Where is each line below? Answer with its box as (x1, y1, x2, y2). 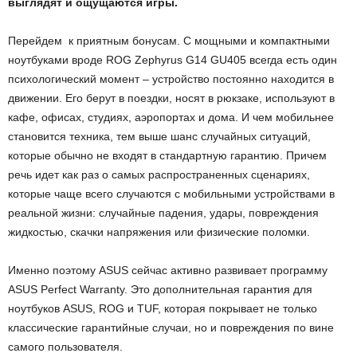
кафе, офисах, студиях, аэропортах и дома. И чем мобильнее (8, 111, 334, 124)
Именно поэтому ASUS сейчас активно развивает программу (8, 264, 328, 277)
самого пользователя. (8, 340, 123, 354)
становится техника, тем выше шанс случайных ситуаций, (8, 130, 311, 143)
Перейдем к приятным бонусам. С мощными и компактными (8, 34, 330, 48)
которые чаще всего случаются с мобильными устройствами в (8, 187, 335, 201)
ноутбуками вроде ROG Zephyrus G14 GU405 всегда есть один (8, 53, 337, 67)
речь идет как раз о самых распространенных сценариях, (8, 168, 310, 182)
